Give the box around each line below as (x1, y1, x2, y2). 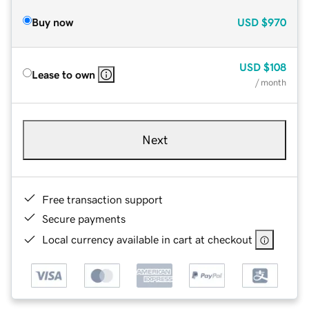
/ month (255, 77, 286, 87)
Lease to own (32, 68, 95, 80)
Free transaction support (42, 193, 163, 205)
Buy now (32, 16, 73, 28)
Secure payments (42, 212, 126, 224)
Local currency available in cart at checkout (42, 233, 252, 245)
